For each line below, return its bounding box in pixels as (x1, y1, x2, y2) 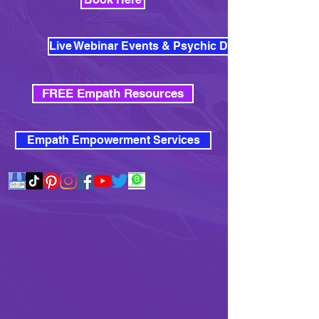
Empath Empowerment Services (26, 133, 200, 147)
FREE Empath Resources (42, 86, 184, 101)
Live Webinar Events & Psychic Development (49, 39, 291, 53)
